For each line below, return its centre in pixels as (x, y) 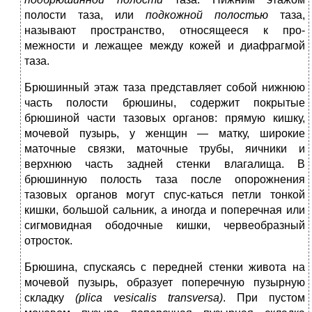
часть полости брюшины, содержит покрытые (165, 103)
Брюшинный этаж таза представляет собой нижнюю (165, 88)
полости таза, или (85, 15)
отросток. (48, 241)
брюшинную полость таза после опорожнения (165, 180)
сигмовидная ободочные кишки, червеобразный (165, 226)
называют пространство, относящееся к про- (165, 31)
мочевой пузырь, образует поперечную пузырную (165, 283)
